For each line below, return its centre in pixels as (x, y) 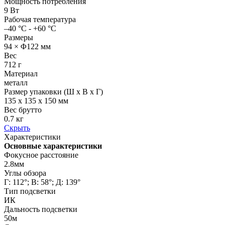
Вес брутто (23, 109)
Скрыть (17, 128)
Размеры (19, 37)
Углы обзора (25, 173)
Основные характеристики (53, 146)
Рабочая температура (40, 19)
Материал (21, 73)
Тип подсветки (30, 191)
